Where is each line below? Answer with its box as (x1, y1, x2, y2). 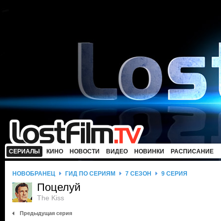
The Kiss (37, 194, 64, 202)
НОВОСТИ (70, 148, 100, 155)
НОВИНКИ (134, 148, 164, 155)
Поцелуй (37, 181, 80, 193)
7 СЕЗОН (125, 170, 151, 177)
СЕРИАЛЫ (9, 148, 40, 155)
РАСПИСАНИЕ (171, 148, 214, 155)
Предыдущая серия (20, 210, 72, 216)
